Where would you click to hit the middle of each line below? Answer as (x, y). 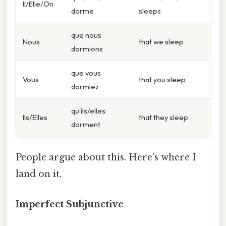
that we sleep (161, 42)
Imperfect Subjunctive (70, 204)
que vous (86, 73)
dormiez (85, 87)
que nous (86, 35)
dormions (87, 49)
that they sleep (163, 118)
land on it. (39, 174)
